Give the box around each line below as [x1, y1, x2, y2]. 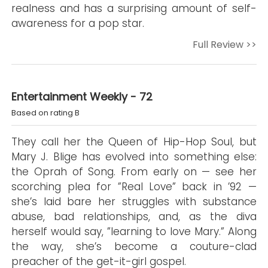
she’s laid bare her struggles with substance [11, 194, 257, 209]
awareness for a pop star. [11, 16, 145, 31]
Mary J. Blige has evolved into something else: [11, 150, 257, 164]
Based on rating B [11, 107, 80, 118]
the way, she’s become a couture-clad [11, 239, 257, 254]
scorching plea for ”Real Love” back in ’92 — [11, 179, 257, 194]
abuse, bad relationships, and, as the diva [11, 209, 257, 224]
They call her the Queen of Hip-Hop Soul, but [11, 135, 257, 149]
